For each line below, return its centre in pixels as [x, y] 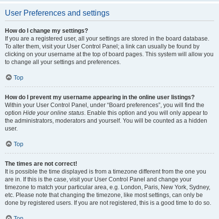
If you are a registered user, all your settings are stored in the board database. [107, 39]
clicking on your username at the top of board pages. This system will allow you [109, 54]
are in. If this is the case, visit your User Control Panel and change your [98, 179]
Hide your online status [54, 113]
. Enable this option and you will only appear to [146, 113]
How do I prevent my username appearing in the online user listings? [100, 97]
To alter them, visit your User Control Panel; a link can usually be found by [102, 46]
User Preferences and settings [57, 13]
